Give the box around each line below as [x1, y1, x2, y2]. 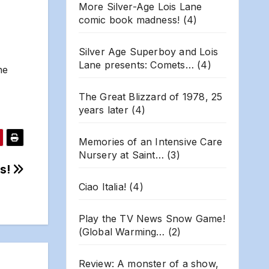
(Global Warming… [78, 225, 165, 238]
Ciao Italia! [78, 180, 126, 193]
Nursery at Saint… [78, 148, 164, 161]
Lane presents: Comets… [78, 58, 194, 71]
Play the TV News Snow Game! [78, 212, 225, 225]
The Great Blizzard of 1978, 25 [78, 90, 223, 103]
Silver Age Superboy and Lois [78, 45, 219, 58]
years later [78, 103, 128, 116]
